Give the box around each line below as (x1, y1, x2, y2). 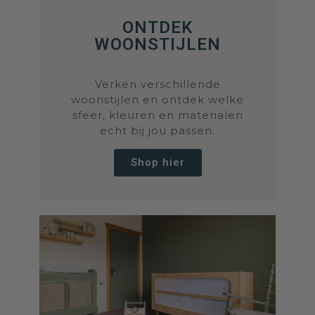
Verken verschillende (94, 77, 221, 91)
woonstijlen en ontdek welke (71, 92, 244, 106)
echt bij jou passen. (100, 123, 215, 137)
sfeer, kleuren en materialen (72, 108, 243, 122)
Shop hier (130, 155, 185, 169)
